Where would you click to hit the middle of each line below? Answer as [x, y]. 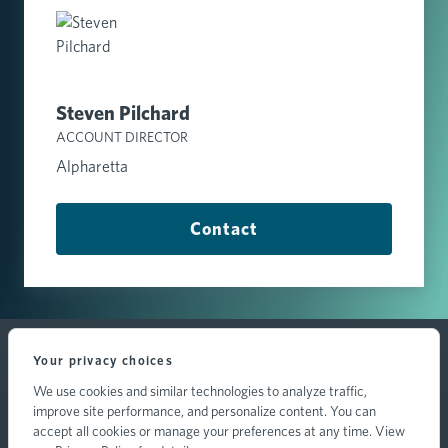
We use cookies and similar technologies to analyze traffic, [200, 391]
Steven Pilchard [123, 112]
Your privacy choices [103, 360]
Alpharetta [92, 166]
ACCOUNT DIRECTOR [122, 136]
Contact [224, 228]
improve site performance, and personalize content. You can [204, 411]
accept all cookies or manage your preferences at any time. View [219, 431]
